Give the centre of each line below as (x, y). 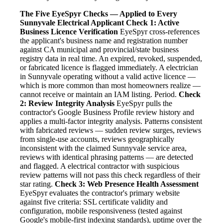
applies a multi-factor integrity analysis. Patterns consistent (111, 121)
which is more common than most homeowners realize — (110, 86)
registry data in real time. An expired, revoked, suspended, (111, 59)
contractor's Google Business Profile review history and (107, 112)
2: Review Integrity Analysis (67, 104)
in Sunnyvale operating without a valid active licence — (108, 77)
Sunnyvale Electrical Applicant (72, 23)
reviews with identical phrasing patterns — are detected (107, 157)
